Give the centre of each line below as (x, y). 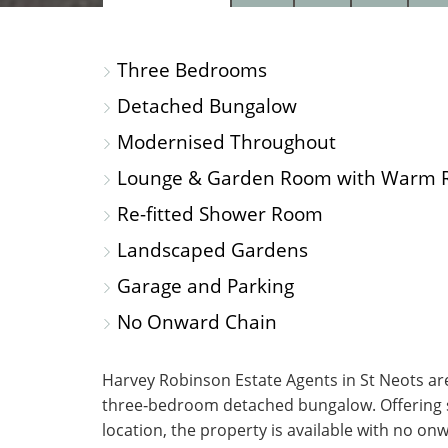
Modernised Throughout (224, 141)
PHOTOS (315, 41)
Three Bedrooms (189, 69)
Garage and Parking (203, 285)
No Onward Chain (194, 321)
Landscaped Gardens (210, 249)
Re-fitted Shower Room (217, 213)
